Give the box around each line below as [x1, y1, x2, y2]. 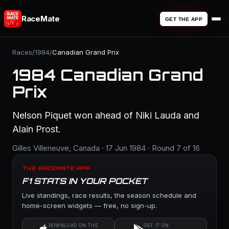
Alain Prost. [12, 124, 61, 134]
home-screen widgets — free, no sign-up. [22, 201, 157, 210]
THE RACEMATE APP [22, 165, 90, 171]
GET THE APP [165, 16, 202, 22]
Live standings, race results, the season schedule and [22, 191, 196, 199]
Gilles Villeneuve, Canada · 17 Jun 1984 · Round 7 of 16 [12, 143, 200, 153]
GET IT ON [144, 222, 169, 228]
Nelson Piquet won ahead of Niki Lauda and [12, 110, 199, 121]
